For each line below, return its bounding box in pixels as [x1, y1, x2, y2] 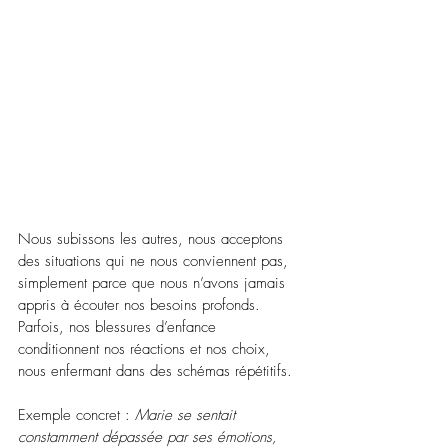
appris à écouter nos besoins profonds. [18, 294, 265, 315]
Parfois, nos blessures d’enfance [18, 316, 221, 337]
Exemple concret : [18, 404, 135, 425]
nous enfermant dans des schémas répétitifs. [18, 360, 292, 381]
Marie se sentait [135, 404, 240, 425]
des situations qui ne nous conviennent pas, [18, 250, 293, 271]
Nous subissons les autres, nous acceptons [18, 228, 288, 249]
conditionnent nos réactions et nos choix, [18, 338, 275, 359]
